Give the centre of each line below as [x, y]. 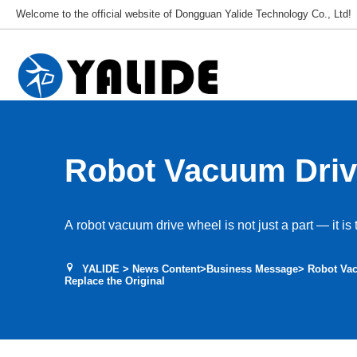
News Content [166, 269]
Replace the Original [114, 281]
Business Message [252, 269]
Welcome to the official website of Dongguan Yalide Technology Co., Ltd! [184, 14]
